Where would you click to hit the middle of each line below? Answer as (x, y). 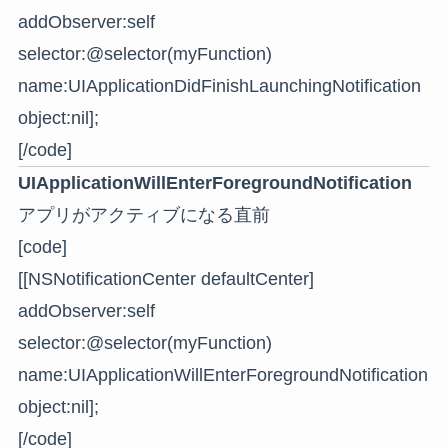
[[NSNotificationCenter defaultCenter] (165, 278)
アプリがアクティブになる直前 (143, 214)
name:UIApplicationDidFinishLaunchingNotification (219, 85)
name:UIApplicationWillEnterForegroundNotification (222, 374)
